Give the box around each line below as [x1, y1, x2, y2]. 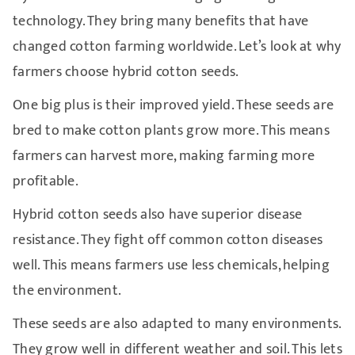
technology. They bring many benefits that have [12, 9, 309, 33]
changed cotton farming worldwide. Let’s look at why [12, 34, 342, 59]
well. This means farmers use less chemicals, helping [12, 253, 330, 277]
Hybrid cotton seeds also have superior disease [12, 202, 303, 227]
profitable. [12, 169, 78, 193]
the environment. [12, 278, 122, 303]
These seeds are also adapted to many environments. [12, 311, 341, 336]
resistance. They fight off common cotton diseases [12, 227, 323, 252]
